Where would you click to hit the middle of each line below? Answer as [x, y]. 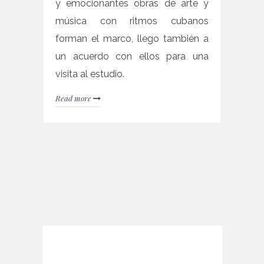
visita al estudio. [90, 74]
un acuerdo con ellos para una [132, 57]
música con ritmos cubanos [132, 21]
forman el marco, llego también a [132, 39]
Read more [74, 98]
